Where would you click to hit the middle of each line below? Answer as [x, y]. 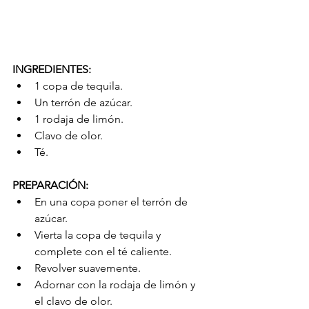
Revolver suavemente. [90, 268]
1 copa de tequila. [81, 86]
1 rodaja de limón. [82, 119]
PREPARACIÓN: [50, 185]
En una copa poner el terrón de [112, 201]
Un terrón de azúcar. [86, 102]
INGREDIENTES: [52, 69]
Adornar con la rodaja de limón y [116, 284]
